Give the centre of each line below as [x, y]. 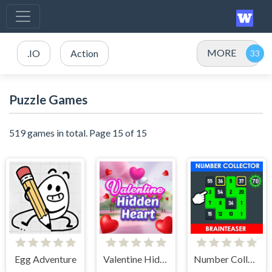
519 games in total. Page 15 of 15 [78, 132]
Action [84, 53]
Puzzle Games [48, 99]
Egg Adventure [45, 259]
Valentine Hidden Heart [164, 259]
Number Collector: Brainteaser [252, 259]
